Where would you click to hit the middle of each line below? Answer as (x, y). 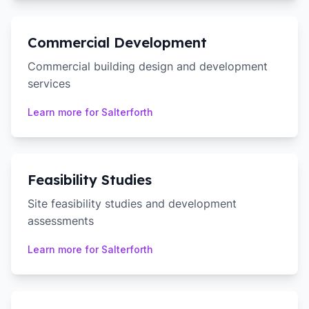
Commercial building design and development (148, 66)
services (49, 83)
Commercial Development (117, 42)
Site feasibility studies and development (132, 203)
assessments (61, 221)
